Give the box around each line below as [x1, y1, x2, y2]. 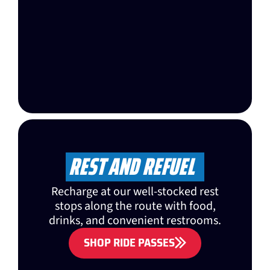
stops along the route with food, [54, 198, 216, 215]
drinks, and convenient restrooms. [49, 212, 221, 230]
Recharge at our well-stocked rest [51, 183, 219, 201]
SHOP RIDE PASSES [84, 233, 175, 252]
